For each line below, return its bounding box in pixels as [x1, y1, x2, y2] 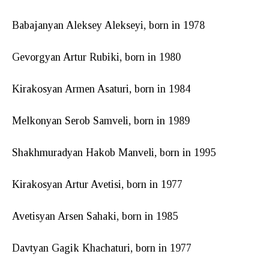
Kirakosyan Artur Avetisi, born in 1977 [12, 178, 183, 190]
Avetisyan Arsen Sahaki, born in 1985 [12, 210, 178, 222]
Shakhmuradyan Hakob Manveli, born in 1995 [12, 146, 216, 159]
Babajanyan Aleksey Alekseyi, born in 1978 [12, 19, 205, 31]
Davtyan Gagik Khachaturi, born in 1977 [12, 241, 192, 254]
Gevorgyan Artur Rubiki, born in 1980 [12, 50, 181, 63]
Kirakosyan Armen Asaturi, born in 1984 [12, 82, 190, 95]
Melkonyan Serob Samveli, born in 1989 [12, 114, 190, 127]
